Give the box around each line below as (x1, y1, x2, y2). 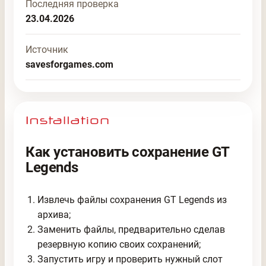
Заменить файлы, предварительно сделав (37, 223, 226, 235)
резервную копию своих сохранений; (37, 238, 201, 250)
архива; (37, 208, 71, 220)
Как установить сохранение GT (26, 144, 229, 161)
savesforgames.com (26, 58, 114, 70)
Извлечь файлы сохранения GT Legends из (37, 194, 227, 205)
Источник (26, 43, 69, 55)
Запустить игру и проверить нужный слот (37, 253, 223, 265)
